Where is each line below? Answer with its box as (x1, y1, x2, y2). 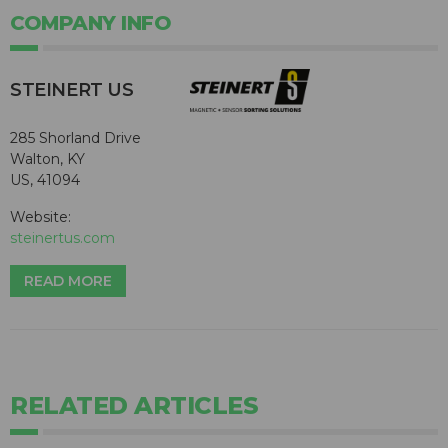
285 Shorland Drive (10, 129, 141, 148)
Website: (10, 208, 71, 227)
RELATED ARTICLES (10, 391, 258, 421)
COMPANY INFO (10, 11, 171, 36)
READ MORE (24, 272, 112, 291)
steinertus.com (10, 229, 115, 248)
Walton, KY (10, 150, 85, 169)
